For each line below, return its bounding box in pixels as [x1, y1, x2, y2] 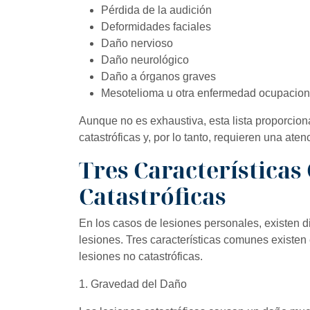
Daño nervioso [101, 37, 173, 49]
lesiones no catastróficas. [79, 250, 206, 262]
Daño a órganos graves [101, 70, 216, 82]
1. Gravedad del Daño [79, 277, 187, 290]
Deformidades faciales [101, 20, 211, 33]
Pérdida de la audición [101, 3, 212, 16]
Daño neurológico [101, 53, 189, 66]
